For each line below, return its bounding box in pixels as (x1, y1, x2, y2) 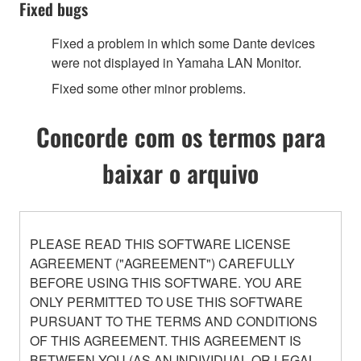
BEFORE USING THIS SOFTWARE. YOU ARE (30, 272, 302, 292)
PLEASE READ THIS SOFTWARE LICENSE (30, 234, 291, 253)
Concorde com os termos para (35, 118, 326, 155)
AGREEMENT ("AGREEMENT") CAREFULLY (30, 253, 295, 272)
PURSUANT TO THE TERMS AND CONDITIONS (30, 311, 317, 330)
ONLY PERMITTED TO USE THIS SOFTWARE (30, 292, 303, 311)
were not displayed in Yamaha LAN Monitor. (52, 52, 301, 72)
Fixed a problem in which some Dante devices (52, 33, 315, 52)
